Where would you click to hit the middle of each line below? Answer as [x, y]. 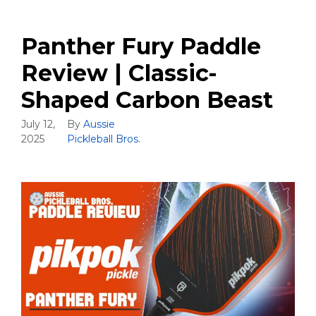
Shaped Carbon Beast [147, 100]
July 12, [38, 124]
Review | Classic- [119, 73]
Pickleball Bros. [104, 139]
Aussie [99, 124]
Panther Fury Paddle [141, 47]
